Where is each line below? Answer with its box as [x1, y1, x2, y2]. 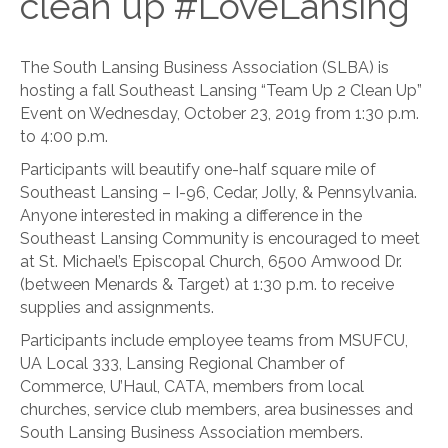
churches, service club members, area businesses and [20, 400, 413, 419]
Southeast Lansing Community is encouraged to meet [20, 229, 420, 248]
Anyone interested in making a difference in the [20, 206, 362, 225]
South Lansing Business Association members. [20, 423, 363, 442]
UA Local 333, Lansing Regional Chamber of [20, 354, 345, 373]
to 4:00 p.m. [20, 127, 108, 146]
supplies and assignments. [20, 298, 214, 317]
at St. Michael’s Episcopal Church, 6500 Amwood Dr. [20, 252, 402, 271]
